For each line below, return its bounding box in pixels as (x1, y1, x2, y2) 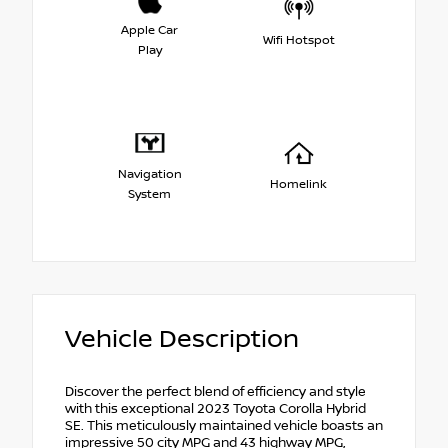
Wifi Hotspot (262, 32, 335, 48)
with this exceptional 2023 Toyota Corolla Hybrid (65, 401, 366, 418)
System (128, 186, 171, 202)
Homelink (270, 176, 327, 192)
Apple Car (121, 22, 178, 38)
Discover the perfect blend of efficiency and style (65, 384, 366, 401)
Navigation (117, 166, 182, 182)
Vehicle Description (65, 325, 299, 355)
